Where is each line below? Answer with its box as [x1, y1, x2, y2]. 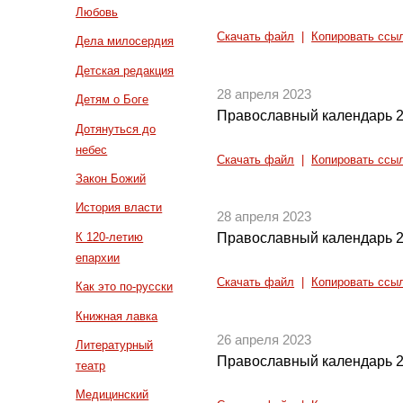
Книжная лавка [76, 309, 158, 323]
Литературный [76, 338, 154, 353]
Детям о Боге [76, 93, 149, 107]
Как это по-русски [76, 280, 174, 294]
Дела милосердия [76, 34, 175, 49]
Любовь [76, 5, 119, 19]
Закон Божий [76, 172, 147, 186]
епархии [76, 250, 121, 264]
